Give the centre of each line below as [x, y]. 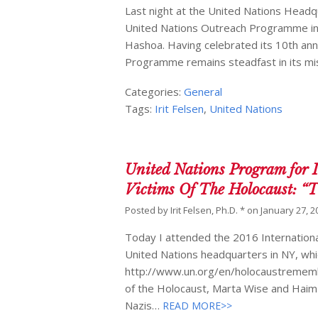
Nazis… [143, 306]
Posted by [148, 210]
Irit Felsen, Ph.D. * [208, 210]
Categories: [155, 92]
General [203, 92]
